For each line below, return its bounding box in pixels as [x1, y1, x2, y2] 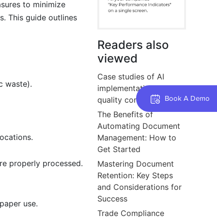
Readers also [97, 37, 169, 52]
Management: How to [97, 132, 177, 142]
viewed [97, 51, 138, 65]
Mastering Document [97, 158, 174, 169]
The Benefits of [97, 109, 154, 119]
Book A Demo [165, 94, 210, 103]
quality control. [97, 94, 153, 105]
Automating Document [97, 121, 181, 131]
